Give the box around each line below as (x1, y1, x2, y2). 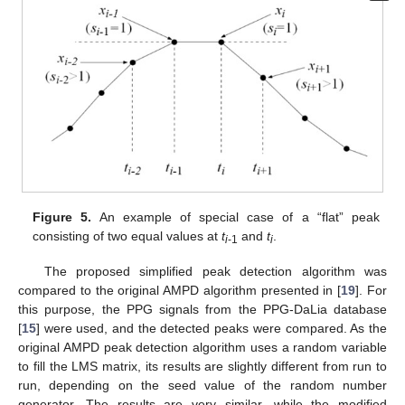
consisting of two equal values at (33, 229, 222, 244)
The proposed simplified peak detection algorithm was (43, 263, 387, 278)
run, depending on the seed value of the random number (18, 377, 387, 392)
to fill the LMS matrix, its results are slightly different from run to (18, 358, 387, 373)
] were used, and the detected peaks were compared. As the (36, 320, 387, 335)
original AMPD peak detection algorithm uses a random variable (18, 339, 387, 354)
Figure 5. (33, 210, 92, 225)
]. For (355, 282, 388, 297)
